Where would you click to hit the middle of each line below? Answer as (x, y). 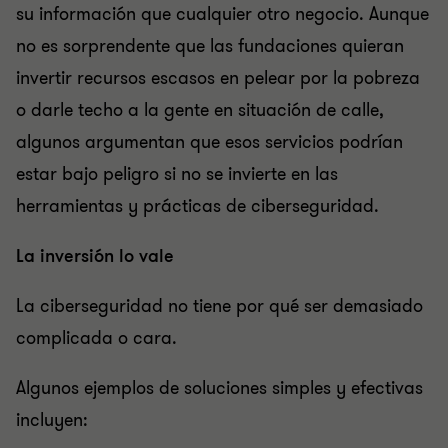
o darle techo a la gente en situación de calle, (200, 110)
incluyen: (52, 420)
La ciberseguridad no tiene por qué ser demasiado (219, 306)
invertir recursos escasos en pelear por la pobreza (218, 78)
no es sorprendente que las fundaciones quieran (210, 46)
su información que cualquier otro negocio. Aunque (222, 14)
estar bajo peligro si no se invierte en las (177, 174)
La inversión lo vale (95, 256)
